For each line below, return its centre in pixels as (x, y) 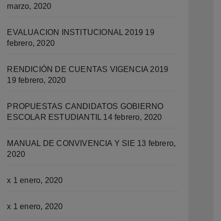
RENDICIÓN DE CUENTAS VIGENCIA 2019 (88, 69)
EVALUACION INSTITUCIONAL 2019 (75, 32)
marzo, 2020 (29, 6)
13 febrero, (156, 143)
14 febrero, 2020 (133, 117)
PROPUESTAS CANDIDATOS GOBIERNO (85, 106)
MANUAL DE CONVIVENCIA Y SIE (71, 143)
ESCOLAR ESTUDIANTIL (54, 117)
